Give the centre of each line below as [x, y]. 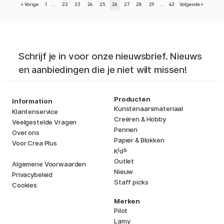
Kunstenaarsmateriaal [149, 109]
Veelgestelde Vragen [44, 122]
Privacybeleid [32, 175]
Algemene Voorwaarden [49, 164]
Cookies [24, 185]
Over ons [26, 133]
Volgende [189, 4]
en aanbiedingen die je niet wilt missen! [102, 70]
